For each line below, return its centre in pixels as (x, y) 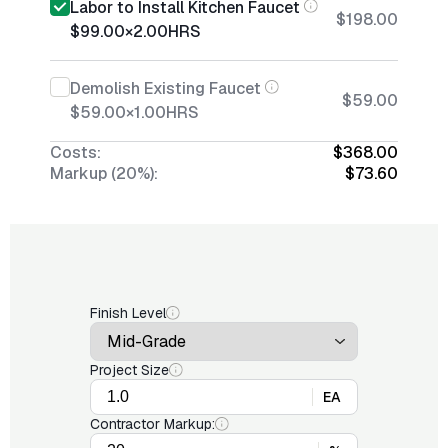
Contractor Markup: (152, 424)
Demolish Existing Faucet (165, 88)
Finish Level (128, 313)
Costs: (75, 152)
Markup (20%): (104, 173)
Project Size (129, 370)
